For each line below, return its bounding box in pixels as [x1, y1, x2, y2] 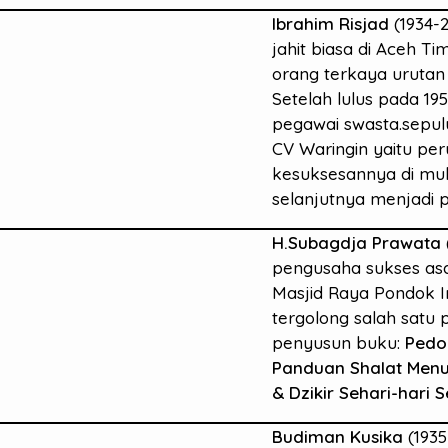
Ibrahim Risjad [271, 12, 389, 34]
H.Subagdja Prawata [271, 231, 441, 253]
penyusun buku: [271, 331, 405, 353]
